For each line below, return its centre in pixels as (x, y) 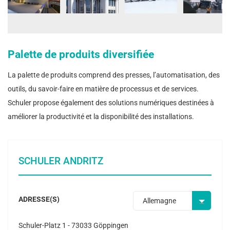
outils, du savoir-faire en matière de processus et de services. (103, 89)
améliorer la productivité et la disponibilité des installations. (101, 116)
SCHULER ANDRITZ (61, 161)
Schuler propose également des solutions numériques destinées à (111, 102)
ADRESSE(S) (39, 199)
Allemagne (159, 200)
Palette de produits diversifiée (81, 54)
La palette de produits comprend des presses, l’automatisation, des (114, 75)
